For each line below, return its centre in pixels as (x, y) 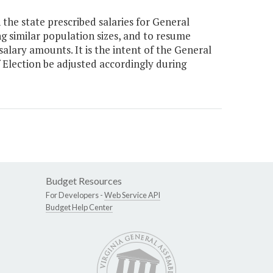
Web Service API (132, 195)
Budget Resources (84, 181)
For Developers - (75, 195)
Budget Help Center (79, 207)
